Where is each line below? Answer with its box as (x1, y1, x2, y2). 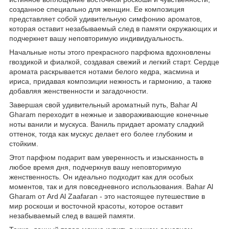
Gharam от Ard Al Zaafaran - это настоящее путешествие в (9, 192, 205, 200)
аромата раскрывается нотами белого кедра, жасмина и (9, 67, 199, 76)
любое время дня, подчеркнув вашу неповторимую (9, 163, 181, 171)
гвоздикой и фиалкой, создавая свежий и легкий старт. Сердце (9, 57, 219, 66)
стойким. (9, 139, 38, 148)
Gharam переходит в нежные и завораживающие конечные (9, 110, 209, 119)
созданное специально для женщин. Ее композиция (9, 5, 185, 13)
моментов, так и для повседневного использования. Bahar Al (9, 182, 213, 191)
